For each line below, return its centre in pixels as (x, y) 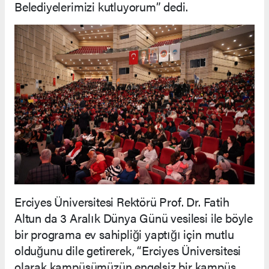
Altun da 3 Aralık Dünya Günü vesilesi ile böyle (134, 218)
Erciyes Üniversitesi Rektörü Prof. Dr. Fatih (122, 202)
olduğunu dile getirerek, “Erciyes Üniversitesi (128, 250)
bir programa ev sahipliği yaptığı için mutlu (124, 234)
